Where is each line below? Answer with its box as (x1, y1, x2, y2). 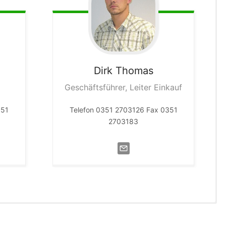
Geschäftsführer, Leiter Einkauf (65, 82, 183, 92)
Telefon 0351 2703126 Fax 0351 (69, 105, 178, 114)
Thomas (115, 64, 153, 77)
